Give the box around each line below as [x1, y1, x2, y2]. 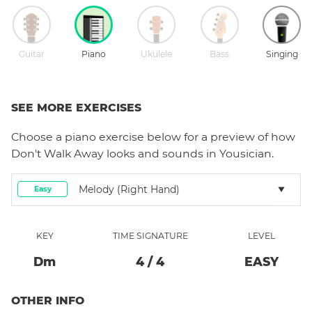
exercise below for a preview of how [96, 130, 295, 143]
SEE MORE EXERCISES [11, 100, 141, 114]
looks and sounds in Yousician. [104, 146, 274, 160]
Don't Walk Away [11, 146, 104, 160]
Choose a [11, 130, 65, 143]
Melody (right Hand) [79, 182, 180, 196]
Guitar [19, 48, 45, 59]
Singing [265, 48, 298, 59]
